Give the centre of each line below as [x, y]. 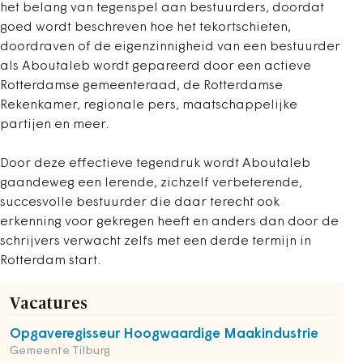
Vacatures [49, 304]
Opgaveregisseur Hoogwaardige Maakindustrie [164, 334]
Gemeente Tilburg [60, 351]
